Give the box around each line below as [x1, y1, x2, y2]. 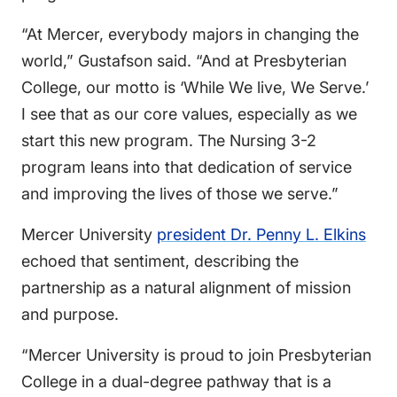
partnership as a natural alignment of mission [21, 277, 351, 297]
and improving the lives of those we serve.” [21, 183, 339, 203]
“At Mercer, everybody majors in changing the [21, 24, 359, 43]
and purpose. [21, 304, 119, 323]
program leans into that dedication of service [21, 157, 352, 176]
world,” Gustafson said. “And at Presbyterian [21, 51, 346, 70]
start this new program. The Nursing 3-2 [21, 130, 316, 150]
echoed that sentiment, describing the [21, 251, 299, 270]
